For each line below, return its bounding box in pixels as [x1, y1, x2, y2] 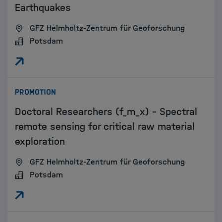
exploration [15, 135, 65, 147]
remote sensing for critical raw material [15, 120, 195, 132]
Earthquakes [15, 1, 71, 13]
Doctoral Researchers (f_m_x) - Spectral [15, 106, 197, 117]
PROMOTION [15, 88, 56, 97]
